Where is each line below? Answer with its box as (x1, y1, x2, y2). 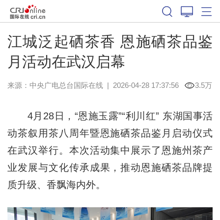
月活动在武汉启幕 (7, 53, 125, 70)
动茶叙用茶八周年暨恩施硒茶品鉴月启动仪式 (7, 127, 213, 138)
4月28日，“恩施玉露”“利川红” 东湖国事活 (7, 110, 213, 121)
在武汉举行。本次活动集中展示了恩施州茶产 (7, 144, 213, 156)
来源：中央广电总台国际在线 (7, 81, 103, 89)
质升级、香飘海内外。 (7, 179, 106, 190)
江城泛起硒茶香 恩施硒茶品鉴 (7, 33, 213, 50)
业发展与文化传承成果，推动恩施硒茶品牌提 (7, 162, 213, 173)
